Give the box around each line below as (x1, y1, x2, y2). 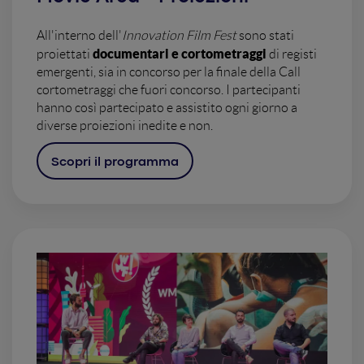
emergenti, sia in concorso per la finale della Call (37, 65, 301, 80)
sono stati (239, 28, 294, 43)
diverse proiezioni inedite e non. (37, 119, 213, 133)
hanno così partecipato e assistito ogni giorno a (37, 101, 297, 115)
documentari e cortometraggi (90, 46, 269, 62)
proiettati (37, 47, 90, 62)
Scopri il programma (51, 157, 179, 169)
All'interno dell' (37, 28, 122, 43)
